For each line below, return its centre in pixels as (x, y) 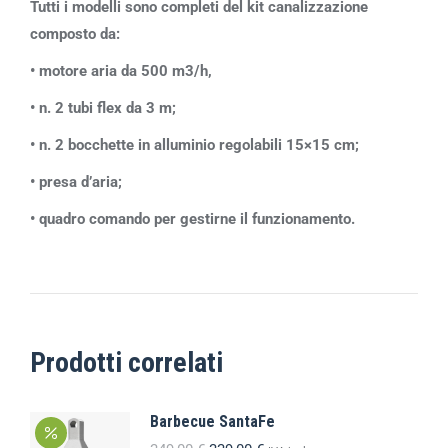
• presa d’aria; (76, 182)
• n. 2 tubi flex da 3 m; (103, 108)
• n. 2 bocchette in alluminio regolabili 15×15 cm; (194, 145)
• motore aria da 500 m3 (112, 71)
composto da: (75, 34)
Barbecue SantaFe (212, 421)
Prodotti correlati (126, 362)
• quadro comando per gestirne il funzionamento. (192, 219)
